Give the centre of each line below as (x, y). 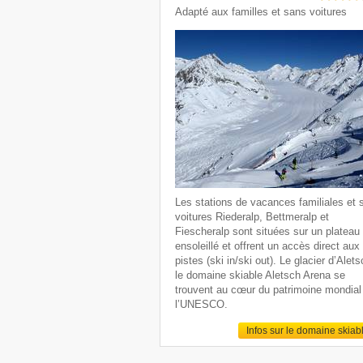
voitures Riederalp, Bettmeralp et (252, 217)
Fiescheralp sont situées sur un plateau (268, 232)
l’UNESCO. (202, 305)
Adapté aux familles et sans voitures (261, 12)
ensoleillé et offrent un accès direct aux (268, 246)
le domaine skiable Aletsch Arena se (261, 275)
